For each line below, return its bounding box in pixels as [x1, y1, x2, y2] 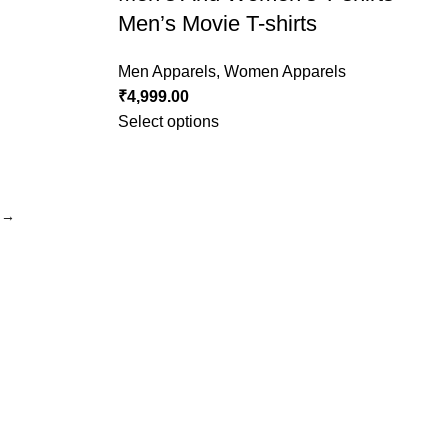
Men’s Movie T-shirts [117, 11, 317, 36]
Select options [117, 113, 219, 130]
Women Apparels [223, 63, 346, 80]
